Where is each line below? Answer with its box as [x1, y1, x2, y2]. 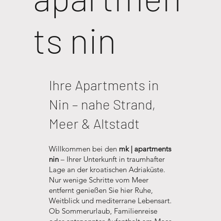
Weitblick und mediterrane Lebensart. [48, 196, 172, 205]
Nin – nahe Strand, [48, 96, 155, 112]
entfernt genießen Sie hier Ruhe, [48, 185, 153, 195]
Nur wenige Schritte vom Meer [48, 175, 148, 184]
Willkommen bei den [48, 144, 119, 153]
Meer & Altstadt [48, 115, 140, 132]
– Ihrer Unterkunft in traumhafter [58, 154, 165, 164]
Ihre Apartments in [48, 76, 159, 93]
